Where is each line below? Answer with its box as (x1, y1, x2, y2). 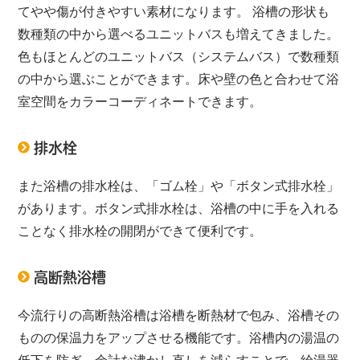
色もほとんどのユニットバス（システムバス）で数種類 (18, 50, 340, 64)
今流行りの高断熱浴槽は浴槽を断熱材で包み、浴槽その (18, 309, 340, 323)
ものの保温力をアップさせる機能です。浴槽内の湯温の (18, 331, 340, 346)
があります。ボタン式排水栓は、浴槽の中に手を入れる (18, 202, 340, 216)
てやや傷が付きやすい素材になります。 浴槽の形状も (18, 5, 330, 19)
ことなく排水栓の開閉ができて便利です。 (18, 224, 263, 239)
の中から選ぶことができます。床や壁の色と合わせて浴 (18, 72, 340, 87)
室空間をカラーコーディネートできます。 (18, 95, 263, 109)
